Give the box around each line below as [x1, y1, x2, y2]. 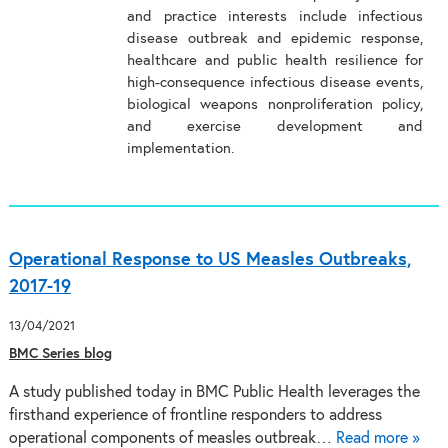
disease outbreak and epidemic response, [127, 31, 424, 46]
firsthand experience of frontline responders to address [8, 408, 382, 423]
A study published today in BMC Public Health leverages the [8, 385, 420, 400]
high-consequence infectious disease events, [127, 75, 424, 90]
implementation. [127, 141, 235, 156]
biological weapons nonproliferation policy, [127, 97, 424, 112]
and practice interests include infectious [127, 9, 424, 24]
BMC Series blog [8, 347, 112, 361]
